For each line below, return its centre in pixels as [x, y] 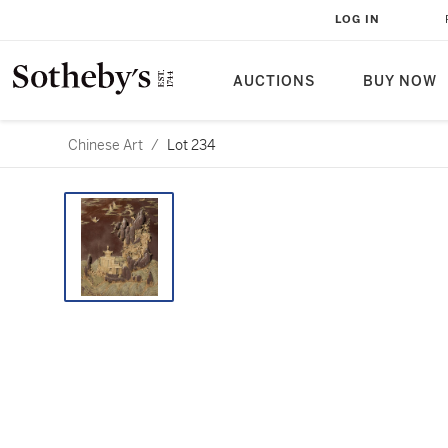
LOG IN [357, 19]
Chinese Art [105, 145]
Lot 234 [191, 145]
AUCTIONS [274, 81]
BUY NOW [400, 81]
